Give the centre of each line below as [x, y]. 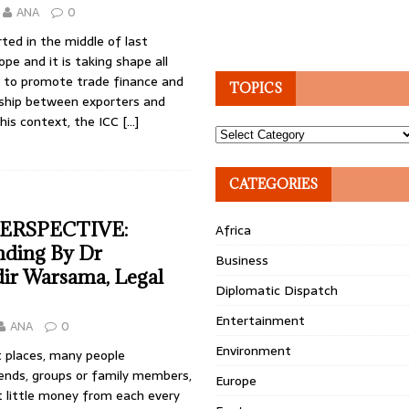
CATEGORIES [274, 184]
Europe [236, 381]
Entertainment [261, 320]
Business [242, 260]
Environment [254, 351]
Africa [234, 230]
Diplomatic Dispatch [277, 290]
